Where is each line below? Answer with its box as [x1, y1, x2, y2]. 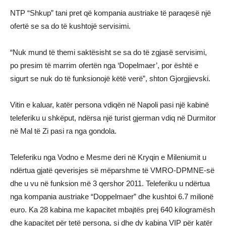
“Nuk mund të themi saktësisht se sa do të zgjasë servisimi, [10, 47, 207, 56]
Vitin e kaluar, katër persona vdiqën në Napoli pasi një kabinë [10, 100, 209, 109]
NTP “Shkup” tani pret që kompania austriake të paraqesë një [10, 8, 211, 17]
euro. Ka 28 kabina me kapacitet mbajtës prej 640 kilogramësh [10, 205, 215, 214]
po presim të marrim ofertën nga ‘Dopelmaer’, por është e [10, 61, 198, 70]
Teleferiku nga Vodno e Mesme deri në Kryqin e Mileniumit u [10, 152, 206, 161]
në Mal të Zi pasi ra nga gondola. [10, 126, 117, 135]
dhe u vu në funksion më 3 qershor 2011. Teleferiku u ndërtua [10, 179, 210, 188]
